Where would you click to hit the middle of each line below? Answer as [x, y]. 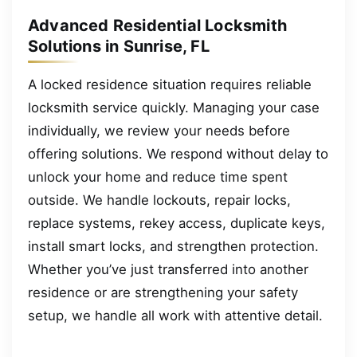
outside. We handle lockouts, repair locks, [159, 200]
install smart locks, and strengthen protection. [173, 246]
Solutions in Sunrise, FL [119, 46]
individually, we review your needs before [159, 130]
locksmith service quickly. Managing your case [174, 107]
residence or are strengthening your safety [163, 292]
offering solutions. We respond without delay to [178, 153]
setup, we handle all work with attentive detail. [175, 315]
